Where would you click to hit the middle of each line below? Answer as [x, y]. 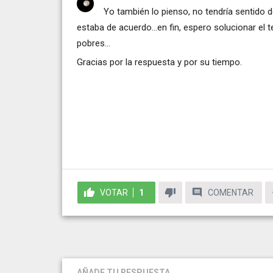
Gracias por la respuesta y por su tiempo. [159, 62]
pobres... [94, 43]
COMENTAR [231, 193]
